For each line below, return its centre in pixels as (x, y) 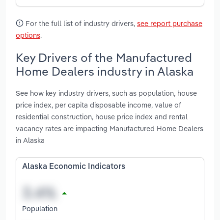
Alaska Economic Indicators (74, 167)
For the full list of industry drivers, (80, 23)
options (28, 35)
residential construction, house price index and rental (102, 117)
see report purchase (170, 23)
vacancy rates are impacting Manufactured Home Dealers (110, 129)
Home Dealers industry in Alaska (105, 71)
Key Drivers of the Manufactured (104, 57)
